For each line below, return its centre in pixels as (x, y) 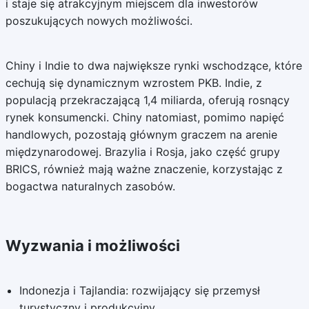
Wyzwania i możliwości (92, 246)
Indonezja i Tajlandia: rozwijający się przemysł (139, 290)
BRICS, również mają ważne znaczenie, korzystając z (144, 169)
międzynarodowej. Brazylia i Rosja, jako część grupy (142, 152)
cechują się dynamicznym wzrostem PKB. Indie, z (133, 83)
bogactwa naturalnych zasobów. (90, 186)
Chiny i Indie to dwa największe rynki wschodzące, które (153, 66)
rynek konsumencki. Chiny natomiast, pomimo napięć (144, 117)
